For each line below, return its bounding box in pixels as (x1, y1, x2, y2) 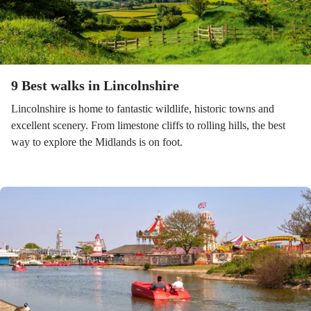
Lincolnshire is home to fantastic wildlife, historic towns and (11, 103, 274, 115)
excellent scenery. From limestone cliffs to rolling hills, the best (11, 119, 285, 131)
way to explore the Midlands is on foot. (11, 136, 183, 148)
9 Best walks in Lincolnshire (11, 78, 179, 93)
